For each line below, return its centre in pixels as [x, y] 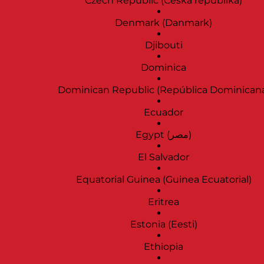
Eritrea [164, 202]
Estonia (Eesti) [164, 225]
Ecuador [164, 113]
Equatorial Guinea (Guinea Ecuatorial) [164, 180]
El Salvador [164, 157]
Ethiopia [164, 247]
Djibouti [164, 45]
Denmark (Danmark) [164, 23]
